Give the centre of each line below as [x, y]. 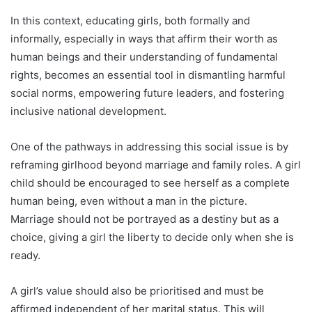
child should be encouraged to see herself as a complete [150, 183]
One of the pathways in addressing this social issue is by [149, 147]
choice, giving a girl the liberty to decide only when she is [152, 237]
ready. [25, 256]
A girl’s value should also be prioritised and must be [137, 291]
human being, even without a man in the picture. [129, 201]
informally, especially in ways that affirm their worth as [144, 39]
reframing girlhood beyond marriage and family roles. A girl [156, 165]
